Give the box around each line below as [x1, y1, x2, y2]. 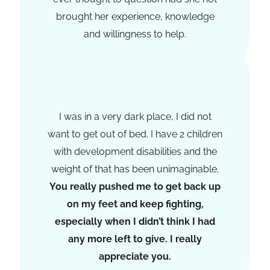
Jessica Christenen [91, 61, 179, 73]
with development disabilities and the [53, 145, 217, 157]
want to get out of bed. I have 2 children [48, 128, 222, 140]
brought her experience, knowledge [55, 10, 215, 22]
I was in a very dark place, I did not [58, 110, 212, 122]
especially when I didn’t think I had [55, 215, 215, 227]
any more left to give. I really [68, 233, 202, 245]
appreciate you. [99, 250, 171, 262]
